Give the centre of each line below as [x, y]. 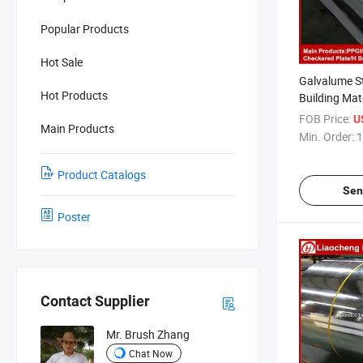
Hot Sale [62, 62]
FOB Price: [325, 118]
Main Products [77, 128]
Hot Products [74, 95]
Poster [74, 216]
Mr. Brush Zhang [147, 335]
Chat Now [150, 353]
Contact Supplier [95, 301]
